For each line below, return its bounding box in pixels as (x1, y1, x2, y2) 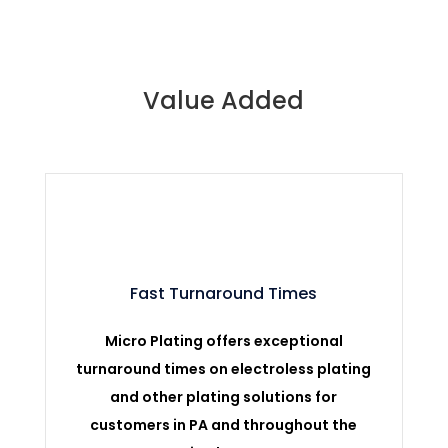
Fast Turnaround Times (130, 281, 318, 305)
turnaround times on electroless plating (76, 358, 372, 379)
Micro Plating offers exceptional (104, 330, 343, 351)
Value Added (143, 83, 305, 117)
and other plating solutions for (110, 386, 338, 407)
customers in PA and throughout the (90, 414, 358, 435)
